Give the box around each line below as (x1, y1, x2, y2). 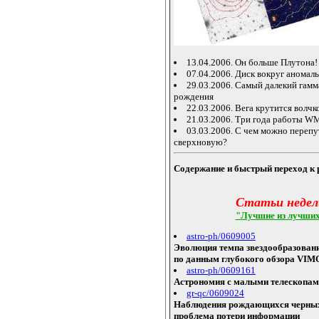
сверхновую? (174, 136, 227, 147)
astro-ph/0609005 (187, 231, 256, 242)
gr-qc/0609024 (187, 288, 244, 299)
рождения (174, 90, 214, 102)
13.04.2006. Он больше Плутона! (187, 56, 318, 68)
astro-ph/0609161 (187, 265, 256, 276)
